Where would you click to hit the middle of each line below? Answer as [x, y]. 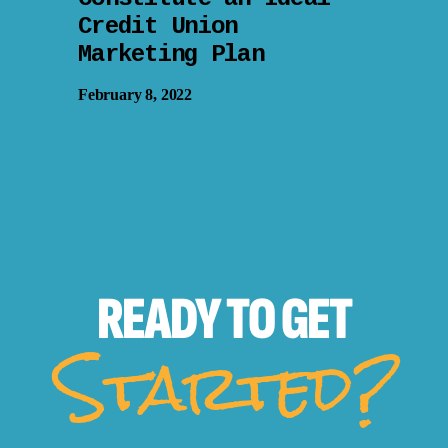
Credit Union [158, 26]
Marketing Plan [171, 54]
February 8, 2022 [135, 95]
